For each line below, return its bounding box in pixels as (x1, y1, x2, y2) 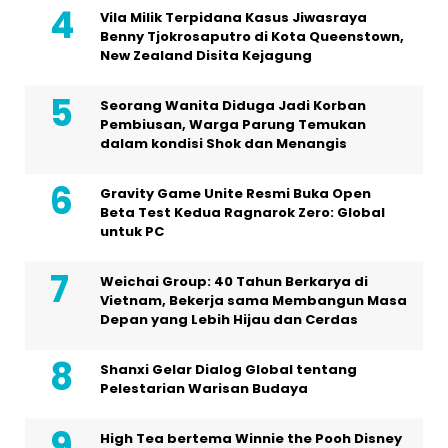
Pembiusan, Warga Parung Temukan (100, 115, 366, 134)
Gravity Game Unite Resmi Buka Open (100, 184, 371, 203)
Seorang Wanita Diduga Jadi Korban (100, 96, 366, 115)
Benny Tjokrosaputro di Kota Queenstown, (100, 27, 404, 46)
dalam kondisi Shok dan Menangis (100, 134, 347, 153)
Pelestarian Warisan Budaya (100, 379, 308, 398)
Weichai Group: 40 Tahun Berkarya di (100, 272, 368, 291)
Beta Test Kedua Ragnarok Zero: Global (100, 203, 385, 222)
